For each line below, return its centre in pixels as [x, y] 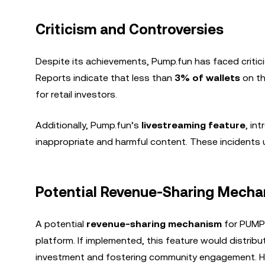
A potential [61, 224]
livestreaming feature [193, 125]
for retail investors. [76, 94]
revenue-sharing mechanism [154, 224]
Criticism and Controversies [130, 30]
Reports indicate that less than [105, 78]
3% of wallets [207, 78]
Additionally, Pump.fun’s [88, 125]
